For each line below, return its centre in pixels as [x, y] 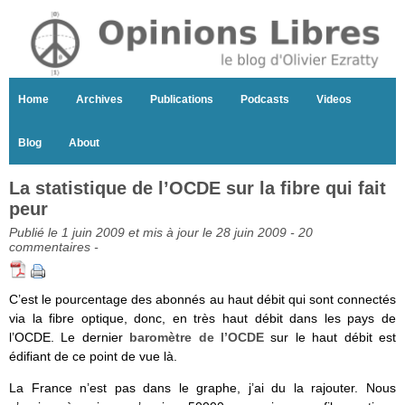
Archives [99, 100]
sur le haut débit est [330, 338]
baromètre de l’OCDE [197, 338]
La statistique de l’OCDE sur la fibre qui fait [198, 188]
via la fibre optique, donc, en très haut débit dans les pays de [202, 319]
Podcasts [265, 100]
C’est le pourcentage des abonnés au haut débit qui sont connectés [202, 300]
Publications [182, 100]
